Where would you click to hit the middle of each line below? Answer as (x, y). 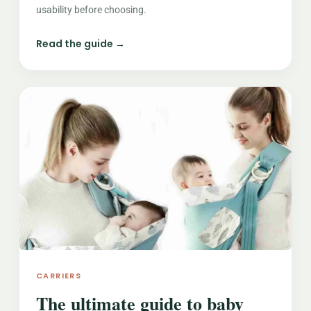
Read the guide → (80, 44)
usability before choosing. (91, 10)
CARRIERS (59, 276)
